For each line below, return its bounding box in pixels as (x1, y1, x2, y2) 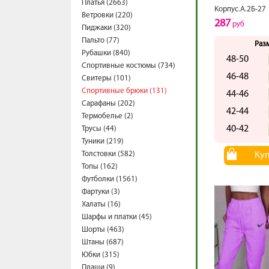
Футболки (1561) (82, 175, 138, 183)
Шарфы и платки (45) (82, 213, 152, 221)
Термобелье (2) (82, 112, 133, 120)
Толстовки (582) (82, 150, 135, 158)
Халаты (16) (82, 201, 121, 208)
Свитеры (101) (82, 74, 131, 82)
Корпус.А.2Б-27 (214, 5, 266, 13)
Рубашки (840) (82, 49, 130, 57)
